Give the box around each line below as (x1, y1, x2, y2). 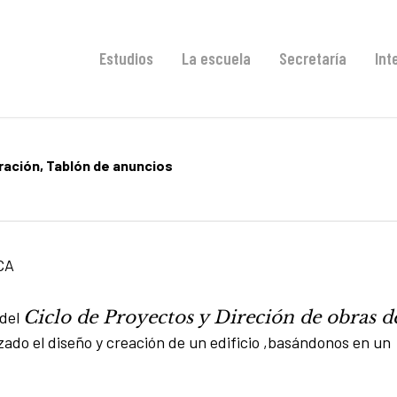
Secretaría (279, 48, 346, 68)
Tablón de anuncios (46, 157, 173, 174)
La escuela (182, 48, 251, 68)
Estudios (99, 48, 153, 68)
